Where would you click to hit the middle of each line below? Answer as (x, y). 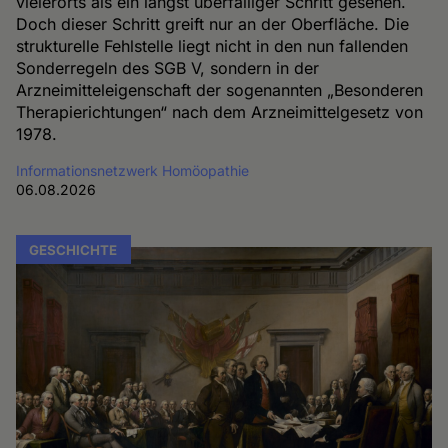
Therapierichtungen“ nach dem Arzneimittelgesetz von (220, 112)
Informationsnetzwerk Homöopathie (133, 171)
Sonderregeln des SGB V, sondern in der (168, 68)
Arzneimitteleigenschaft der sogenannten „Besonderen (220, 90)
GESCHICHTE (73, 249)
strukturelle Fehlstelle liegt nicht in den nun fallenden (212, 46)
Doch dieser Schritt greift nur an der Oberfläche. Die (213, 24)
